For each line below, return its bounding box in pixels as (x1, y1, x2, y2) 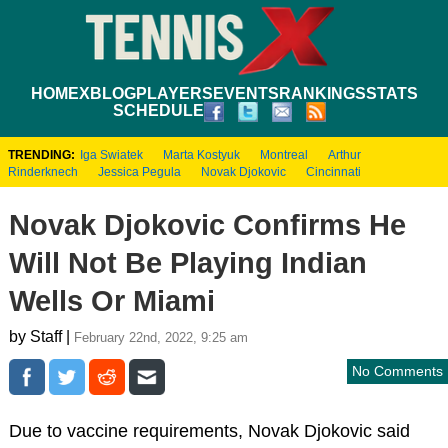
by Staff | (8, 327, 74, 345)
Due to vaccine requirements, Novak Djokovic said (8, 420, 410, 441)
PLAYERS (135, 84, 213, 102)
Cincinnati (306, 164, 361, 179)
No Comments (352, 362, 443, 379)
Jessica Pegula (98, 164, 181, 179)
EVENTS (212, 84, 279, 102)
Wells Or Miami (8, 284, 215, 317)
